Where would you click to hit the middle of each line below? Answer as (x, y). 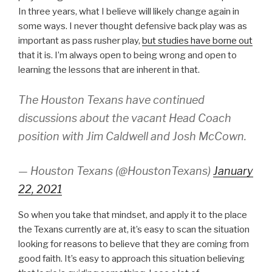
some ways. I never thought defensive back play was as (133, 26)
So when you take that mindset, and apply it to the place (133, 215)
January (233, 171)
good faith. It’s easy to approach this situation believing (131, 258)
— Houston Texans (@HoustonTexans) (116, 171)
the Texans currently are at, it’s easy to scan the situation (134, 229)
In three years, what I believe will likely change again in (129, 12)
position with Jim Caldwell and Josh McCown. (132, 136)
